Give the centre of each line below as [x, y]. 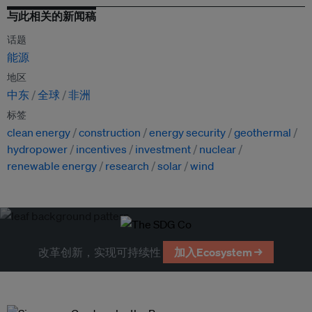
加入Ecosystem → [218, 252]
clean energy [39, 132]
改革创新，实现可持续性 [100, 252]
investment [163, 149]
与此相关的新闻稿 [52, 16]
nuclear [218, 149]
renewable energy [52, 166]
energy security [187, 132]
